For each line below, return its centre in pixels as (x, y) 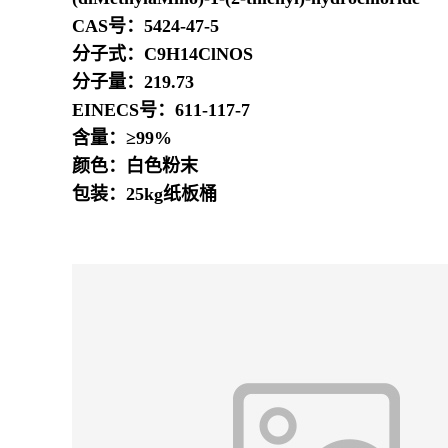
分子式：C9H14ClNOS (162, 53)
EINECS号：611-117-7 (161, 109)
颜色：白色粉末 (135, 165)
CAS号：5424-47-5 (145, 25)
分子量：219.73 (133, 81)
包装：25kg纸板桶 (144, 193)
